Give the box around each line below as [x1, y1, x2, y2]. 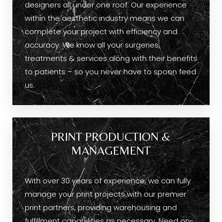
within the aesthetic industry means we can [25, 15, 184, 23]
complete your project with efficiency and [25, 29, 177, 37]
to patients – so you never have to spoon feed [25, 69, 196, 77]
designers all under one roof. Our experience [25, 2, 187, 10]
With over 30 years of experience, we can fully [25, 178, 191, 186]
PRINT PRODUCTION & [51, 130, 171, 144]
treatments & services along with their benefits [25, 55, 197, 63]
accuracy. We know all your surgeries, [25, 42, 160, 50]
